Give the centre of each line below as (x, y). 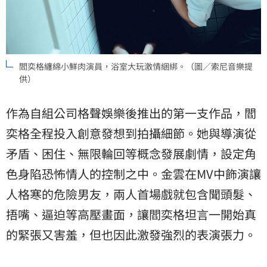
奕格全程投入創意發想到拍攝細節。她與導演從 (131, 133)
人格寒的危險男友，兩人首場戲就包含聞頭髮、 (131, 194)
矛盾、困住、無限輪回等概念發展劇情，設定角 (131, 154)
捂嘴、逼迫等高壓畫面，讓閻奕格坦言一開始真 (131, 215)
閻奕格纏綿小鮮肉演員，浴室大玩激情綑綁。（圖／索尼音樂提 (136, 66)
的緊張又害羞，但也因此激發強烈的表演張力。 (131, 235)
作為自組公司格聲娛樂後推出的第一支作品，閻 (131, 113)
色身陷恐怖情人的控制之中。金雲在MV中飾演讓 (133, 174)
